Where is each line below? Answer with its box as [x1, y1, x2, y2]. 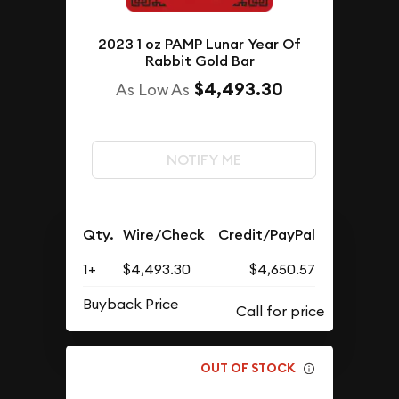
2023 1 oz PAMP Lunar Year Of [98, 34, 301, 53]
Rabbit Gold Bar [144, 51, 255, 70]
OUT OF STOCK [200, 360, 297, 377]
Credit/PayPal [218, 224, 316, 244]
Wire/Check [123, 224, 206, 244]
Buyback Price [83, 294, 179, 313]
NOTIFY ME [166, 150, 241, 169]
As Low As [116, 78, 190, 100]
